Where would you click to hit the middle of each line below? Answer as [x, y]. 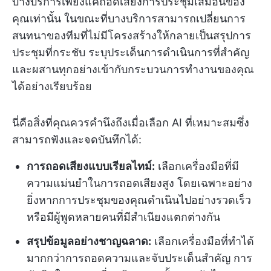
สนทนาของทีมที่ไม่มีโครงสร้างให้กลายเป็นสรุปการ [132, 35]
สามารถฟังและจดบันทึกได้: [77, 139]
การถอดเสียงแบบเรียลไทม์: [91, 166]
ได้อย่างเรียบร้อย [52, 86]
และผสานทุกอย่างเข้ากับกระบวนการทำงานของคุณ [133, 69]
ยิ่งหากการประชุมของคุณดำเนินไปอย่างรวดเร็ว [139, 200]
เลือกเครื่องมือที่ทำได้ [203, 241]
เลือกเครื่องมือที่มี [197, 166]
